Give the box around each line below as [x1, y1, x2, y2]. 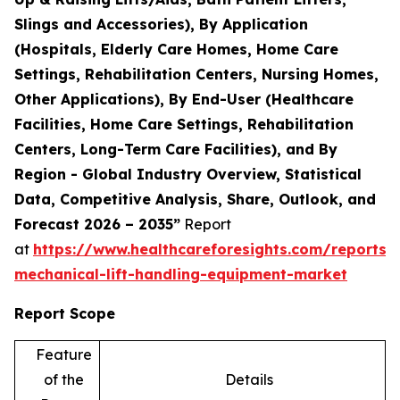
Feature [35, 345, 92, 363]
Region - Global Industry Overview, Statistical [14, 164, 362, 183]
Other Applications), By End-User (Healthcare [14, 89, 354, 108]
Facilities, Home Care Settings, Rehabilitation [14, 114, 354, 133]
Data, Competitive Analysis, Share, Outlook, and [14, 189, 376, 208]
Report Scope [14, 304, 115, 322]
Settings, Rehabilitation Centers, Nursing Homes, [14, 64, 379, 83]
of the [43, 370, 84, 388]
